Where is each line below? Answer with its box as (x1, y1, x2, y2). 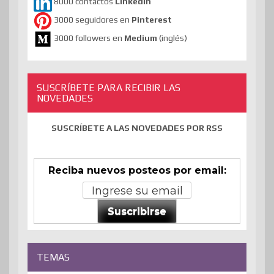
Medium (124, 33, 159, 43)
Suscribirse (108, 206, 166, 218)
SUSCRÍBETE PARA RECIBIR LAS (37, 81, 180, 94)
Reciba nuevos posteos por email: (48, 164, 226, 176)
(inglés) (159, 33, 187, 43)
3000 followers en (54, 33, 124, 43)
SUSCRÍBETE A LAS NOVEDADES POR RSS (51, 122, 223, 133)
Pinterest (131, 15, 172, 25)
